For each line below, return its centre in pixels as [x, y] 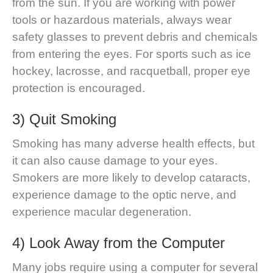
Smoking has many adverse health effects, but [133, 143]
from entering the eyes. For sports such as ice [132, 54]
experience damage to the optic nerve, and [124, 194]
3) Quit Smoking [64, 119]
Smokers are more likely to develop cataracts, [131, 177]
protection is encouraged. [79, 88]
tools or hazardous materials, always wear [122, 19]
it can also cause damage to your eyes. [115, 160]
